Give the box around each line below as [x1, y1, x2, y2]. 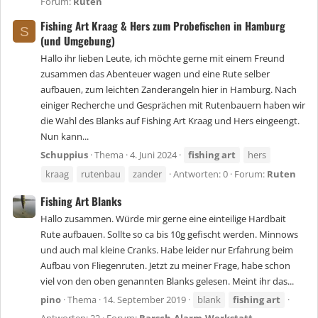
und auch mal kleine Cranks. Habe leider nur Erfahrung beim [40, 243, 293, 257]
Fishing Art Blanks [40, 192, 121, 209]
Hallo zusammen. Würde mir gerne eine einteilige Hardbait [40, 212, 286, 226]
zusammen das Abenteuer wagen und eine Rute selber [40, 67, 270, 81]
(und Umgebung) [40, 32, 115, 48]
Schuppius [40, 148, 88, 162]
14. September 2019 [103, 293, 186, 307]
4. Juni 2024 [130, 148, 177, 162]
